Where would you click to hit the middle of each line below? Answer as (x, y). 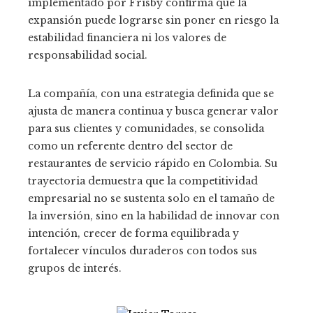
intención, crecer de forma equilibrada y (133, 234)
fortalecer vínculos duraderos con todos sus (143, 251)
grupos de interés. (75, 269)
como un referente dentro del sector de (130, 146)
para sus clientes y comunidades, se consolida (146, 129)
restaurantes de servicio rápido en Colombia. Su (153, 164)
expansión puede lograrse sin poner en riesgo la (153, 21)
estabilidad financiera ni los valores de (127, 38)
